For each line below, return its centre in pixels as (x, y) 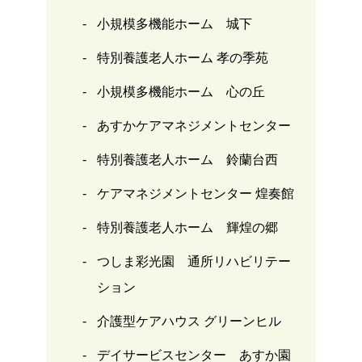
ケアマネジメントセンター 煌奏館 (195, 194)
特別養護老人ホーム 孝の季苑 (182, 58)
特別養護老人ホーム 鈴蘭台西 (187, 160)
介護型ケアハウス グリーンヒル (189, 322)
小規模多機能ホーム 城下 (174, 24)
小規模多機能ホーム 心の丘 (181, 92)
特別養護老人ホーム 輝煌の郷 (187, 228)
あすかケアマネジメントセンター (194, 126)
